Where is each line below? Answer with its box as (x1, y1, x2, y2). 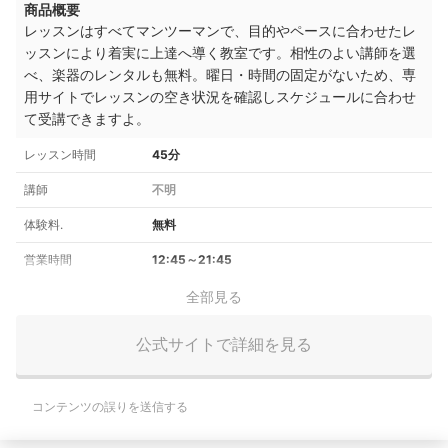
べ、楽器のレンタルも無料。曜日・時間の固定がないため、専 (24, 65, 416, 83)
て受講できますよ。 (24, 109, 150, 127)
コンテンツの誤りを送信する (32, 398, 188, 414)
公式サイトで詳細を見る (136, 334, 312, 355)
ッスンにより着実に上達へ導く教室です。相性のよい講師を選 (24, 43, 416, 61)
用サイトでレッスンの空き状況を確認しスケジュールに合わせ (24, 87, 416, 105)
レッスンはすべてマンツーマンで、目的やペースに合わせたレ (24, 21, 416, 39)
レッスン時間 (24, 146, 96, 162)
